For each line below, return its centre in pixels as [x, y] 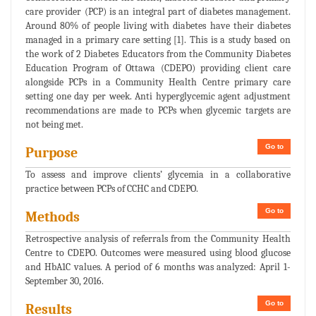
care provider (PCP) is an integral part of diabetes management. [158, 12]
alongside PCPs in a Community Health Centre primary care [158, 83]
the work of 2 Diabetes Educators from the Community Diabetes [158, 54]
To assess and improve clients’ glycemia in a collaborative [158, 175]
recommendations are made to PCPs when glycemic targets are [158, 111]
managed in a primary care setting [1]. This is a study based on [158, 40]
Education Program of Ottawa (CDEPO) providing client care [158, 68]
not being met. [54, 125]
